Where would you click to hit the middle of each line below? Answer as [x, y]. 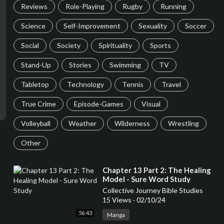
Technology [85, 84]
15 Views [117, 200]
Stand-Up [36, 65]
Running [173, 6]
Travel [171, 84]
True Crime [38, 104]
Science [33, 26]
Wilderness [132, 123]
